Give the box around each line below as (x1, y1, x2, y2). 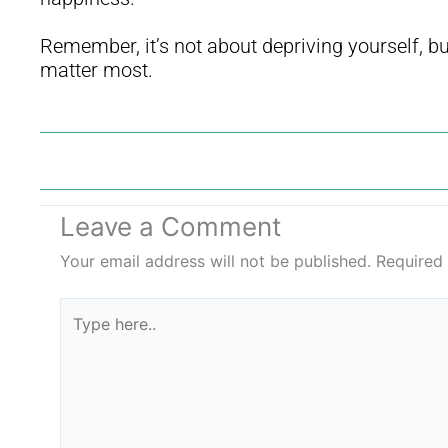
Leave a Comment (60, 210, 281, 242)
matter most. (40, 57, 153, 82)
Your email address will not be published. (60, 250, 371, 271)
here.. (59, 325, 100, 346)
